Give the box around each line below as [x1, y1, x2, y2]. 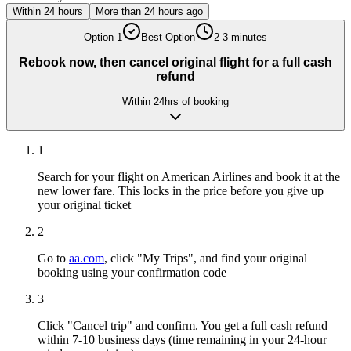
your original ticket [38, 198, 131, 212]
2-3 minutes [214, 31, 267, 43]
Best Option [141, 31, 195, 43]
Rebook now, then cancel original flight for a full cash [19, 55, 332, 69]
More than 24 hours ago [96, 5, 203, 17]
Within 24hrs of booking [122, 96, 229, 108]
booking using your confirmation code [38, 266, 226, 280]
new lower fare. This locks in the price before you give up [38, 184, 324, 198]
